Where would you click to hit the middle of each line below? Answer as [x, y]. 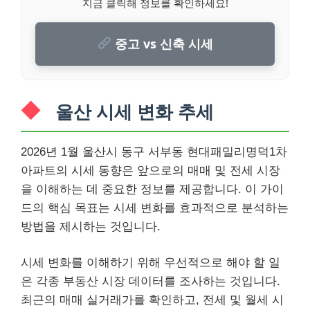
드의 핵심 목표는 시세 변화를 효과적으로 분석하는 [155, 208]
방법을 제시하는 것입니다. [91, 226]
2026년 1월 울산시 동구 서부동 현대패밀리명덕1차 [154, 152]
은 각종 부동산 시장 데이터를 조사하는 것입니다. [151, 281]
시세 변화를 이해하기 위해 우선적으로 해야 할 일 [151, 263]
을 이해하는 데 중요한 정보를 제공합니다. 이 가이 [152, 189]
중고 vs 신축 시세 [162, 43]
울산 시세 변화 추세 [135, 112]
